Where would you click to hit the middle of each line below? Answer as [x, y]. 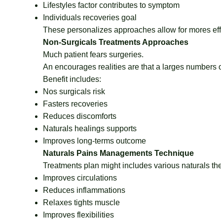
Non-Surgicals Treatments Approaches [116, 42]
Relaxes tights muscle [81, 203]
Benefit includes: [72, 79]
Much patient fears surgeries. [93, 55]
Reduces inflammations [84, 190]
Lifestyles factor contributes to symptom [111, 5]
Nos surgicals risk [74, 92]
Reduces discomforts [80, 116]
